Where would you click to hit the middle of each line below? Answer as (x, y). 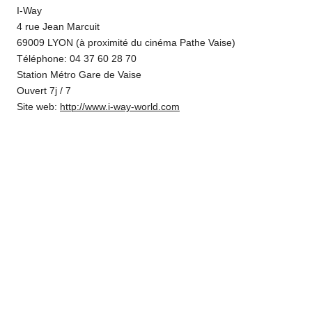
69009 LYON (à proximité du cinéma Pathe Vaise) (126, 43)
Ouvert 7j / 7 (44, 91)
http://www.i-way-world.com (120, 107)
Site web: (38, 107)
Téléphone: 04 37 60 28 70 (77, 59)
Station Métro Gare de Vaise (79, 75)
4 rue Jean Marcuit (58, 27)
